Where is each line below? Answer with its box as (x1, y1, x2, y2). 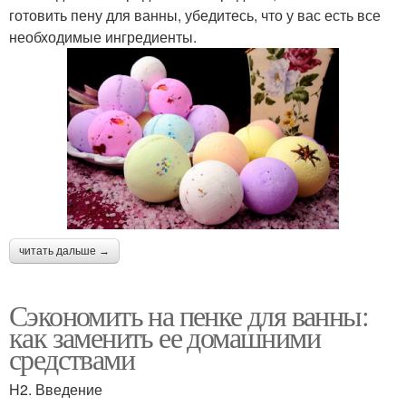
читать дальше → (19, 244, 110, 257)
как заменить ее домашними (9, 316, 320, 356)
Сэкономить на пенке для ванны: (9, 295, 368, 334)
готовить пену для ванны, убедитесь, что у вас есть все (9, 5, 381, 26)
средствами (9, 338, 134, 378)
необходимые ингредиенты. (9, 26, 197, 48)
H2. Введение (9, 378, 102, 400)
